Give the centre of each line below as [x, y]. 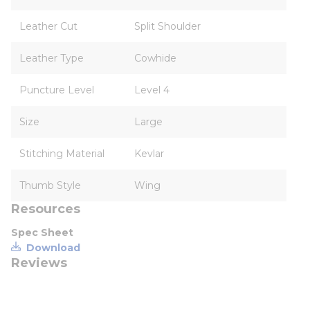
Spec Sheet [42, 232]
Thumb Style [50, 185]
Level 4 [152, 90]
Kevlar [149, 154]
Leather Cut [48, 26]
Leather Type [52, 58]
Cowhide [155, 58]
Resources [46, 209]
